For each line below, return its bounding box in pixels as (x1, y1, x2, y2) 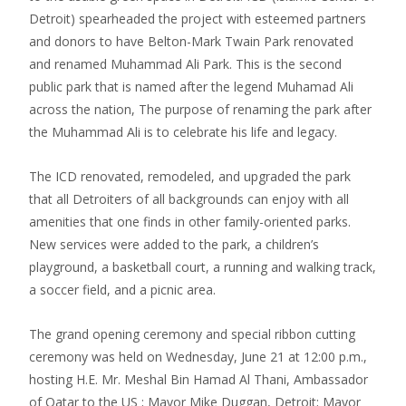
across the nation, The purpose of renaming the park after (29, 100, 372, 118)
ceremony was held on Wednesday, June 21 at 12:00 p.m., (29, 347, 367, 365)
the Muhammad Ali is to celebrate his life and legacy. (29, 122, 337, 140)
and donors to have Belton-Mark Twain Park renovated (29, 32, 353, 50)
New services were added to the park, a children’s (29, 235, 319, 253)
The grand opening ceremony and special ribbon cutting (29, 324, 355, 343)
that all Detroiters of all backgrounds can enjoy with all (29, 189, 349, 208)
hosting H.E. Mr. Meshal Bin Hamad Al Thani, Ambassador (29, 370, 368, 388)
